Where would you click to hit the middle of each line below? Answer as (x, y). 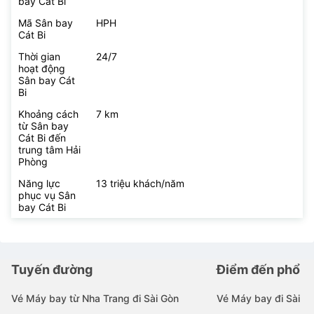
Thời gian (39, 56)
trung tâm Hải (49, 149)
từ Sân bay (43, 125)
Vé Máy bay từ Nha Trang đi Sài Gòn (95, 298)
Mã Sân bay (46, 22)
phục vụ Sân (47, 195)
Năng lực (39, 183)
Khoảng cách (48, 114)
